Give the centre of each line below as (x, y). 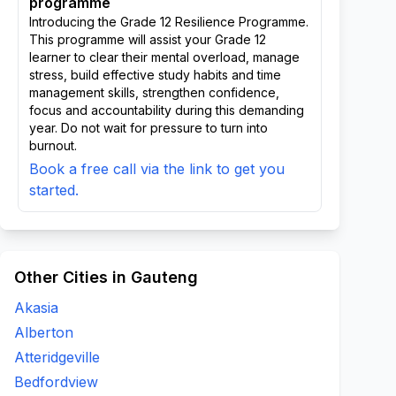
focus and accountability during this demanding (167, 110)
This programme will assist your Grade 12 (148, 39)
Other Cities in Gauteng (106, 277)
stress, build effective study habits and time (155, 75)
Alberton (44, 332)
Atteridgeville (57, 357)
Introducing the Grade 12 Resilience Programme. (169, 22)
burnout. (53, 145)
